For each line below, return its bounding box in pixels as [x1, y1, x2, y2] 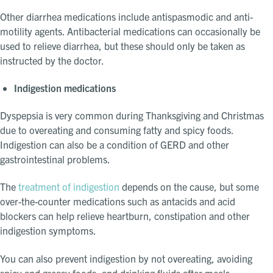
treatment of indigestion [16, 180, 119, 193]
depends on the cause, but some [119, 180, 259, 193]
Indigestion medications [13, 82, 116, 94]
